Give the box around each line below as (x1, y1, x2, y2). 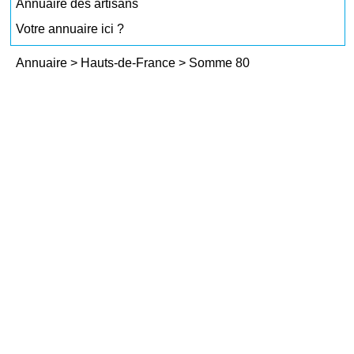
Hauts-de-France (81, 56, 179, 70)
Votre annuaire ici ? (16, 22, 125, 36)
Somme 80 (189, 56, 250, 70)
